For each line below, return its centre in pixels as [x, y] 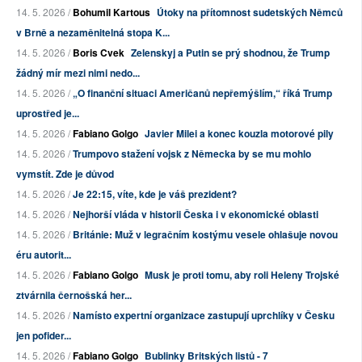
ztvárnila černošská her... [74, 295]
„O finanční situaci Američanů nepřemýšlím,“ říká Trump [202, 93]
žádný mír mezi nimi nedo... [78, 72]
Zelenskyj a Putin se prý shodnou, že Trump [230, 52]
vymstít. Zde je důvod [65, 173]
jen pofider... [44, 335]
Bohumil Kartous [112, 12]
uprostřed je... [48, 113]
